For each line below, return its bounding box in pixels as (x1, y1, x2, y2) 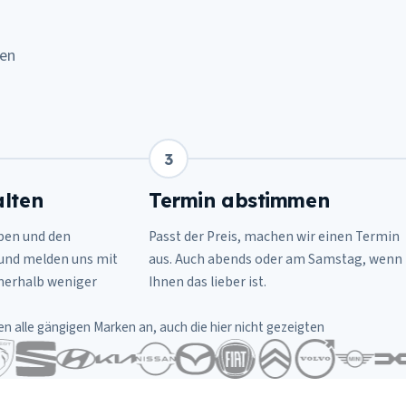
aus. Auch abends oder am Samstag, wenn (149, 249, 402, 269)
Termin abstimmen (149, 188, 330, 212)
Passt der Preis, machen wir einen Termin (149, 227, 400, 246)
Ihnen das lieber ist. (149, 272, 266, 292)
